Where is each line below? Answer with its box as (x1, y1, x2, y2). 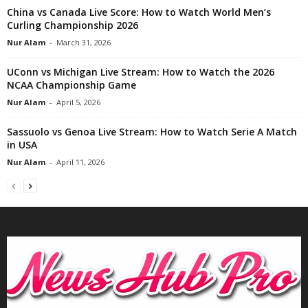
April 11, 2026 (56, 156, 104, 167)
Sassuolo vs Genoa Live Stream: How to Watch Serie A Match (7, 124, 297, 138)
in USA (7, 137, 37, 151)
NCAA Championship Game (7, 78, 136, 91)
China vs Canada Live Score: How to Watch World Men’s (7, 5, 271, 19)
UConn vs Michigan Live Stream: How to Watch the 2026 (7, 65, 274, 78)
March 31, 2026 (56, 36, 111, 47)
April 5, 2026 (56, 96, 100, 107)
